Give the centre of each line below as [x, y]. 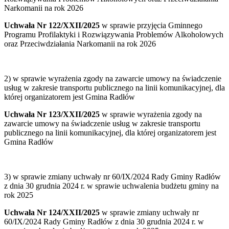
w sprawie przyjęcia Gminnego [151, 26]
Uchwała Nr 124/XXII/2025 [53, 213]
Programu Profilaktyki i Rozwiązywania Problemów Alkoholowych [114, 35]
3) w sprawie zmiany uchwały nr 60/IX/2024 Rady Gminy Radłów [112, 177]
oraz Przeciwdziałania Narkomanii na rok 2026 [80, 44]
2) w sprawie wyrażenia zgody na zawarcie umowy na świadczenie [113, 79]
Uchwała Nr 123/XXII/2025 [53, 114]
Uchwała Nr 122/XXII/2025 [52, 26]
